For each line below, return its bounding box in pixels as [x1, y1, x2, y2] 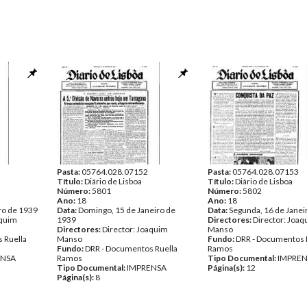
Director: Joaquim [102, 224, 168, 234]
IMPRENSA [127, 262, 167, 273]
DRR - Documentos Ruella [85, 243, 177, 254]
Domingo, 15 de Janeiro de [78, 205, 175, 215]
